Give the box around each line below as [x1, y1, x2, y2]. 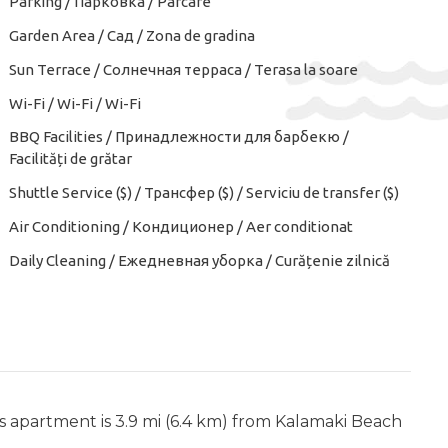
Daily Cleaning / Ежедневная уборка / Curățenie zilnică [9, 252, 390, 269]
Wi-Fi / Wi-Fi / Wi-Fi [9, 95, 141, 112]
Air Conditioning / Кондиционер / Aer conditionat [9, 218, 353, 235]
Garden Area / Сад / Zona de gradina [9, 27, 255, 44]
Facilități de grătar [9, 150, 132, 167]
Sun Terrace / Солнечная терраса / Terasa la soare [9, 61, 358, 78]
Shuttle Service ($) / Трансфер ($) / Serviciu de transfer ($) [9, 183, 399, 201]
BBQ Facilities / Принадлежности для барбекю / [9, 128, 349, 145]
